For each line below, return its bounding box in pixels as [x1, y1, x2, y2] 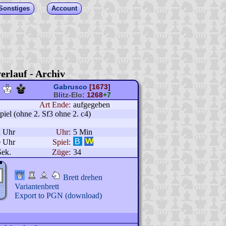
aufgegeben [73, 100, 110, 109]
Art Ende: [39, 100, 71, 109]
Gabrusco [53, 83, 87, 91]
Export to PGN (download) [14, 191, 102, 200]
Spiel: [52, 138, 71, 146]
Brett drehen [63, 173, 102, 182]
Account [51, 5, 77, 12]
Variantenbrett [14, 182, 59, 191]
